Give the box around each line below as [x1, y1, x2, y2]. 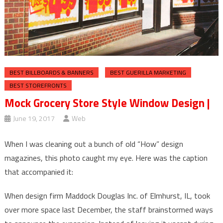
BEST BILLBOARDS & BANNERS [9, 68, 94, 78]
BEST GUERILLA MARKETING [110, 68, 186, 78]
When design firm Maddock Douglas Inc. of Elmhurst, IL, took [4, 190, 210, 202]
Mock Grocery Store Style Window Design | [4, 95, 210, 112]
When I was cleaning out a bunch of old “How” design [4, 138, 183, 150]
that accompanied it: [4, 166, 73, 178]
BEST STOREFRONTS [9, 81, 67, 91]
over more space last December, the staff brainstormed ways [4, 204, 213, 216]
